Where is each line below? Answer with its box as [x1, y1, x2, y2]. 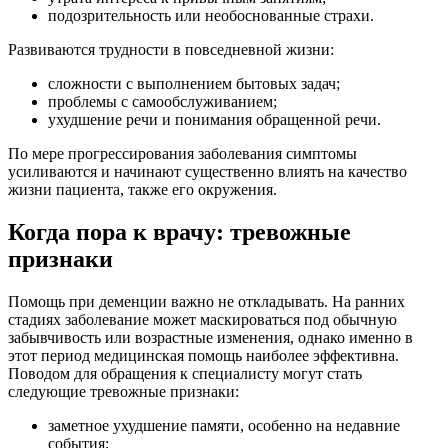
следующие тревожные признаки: [8, 382, 239, 400]
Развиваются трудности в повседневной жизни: [8, 40, 334, 58]
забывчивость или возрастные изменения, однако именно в [8, 328, 413, 346]
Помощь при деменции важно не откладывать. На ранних [8, 292, 405, 310]
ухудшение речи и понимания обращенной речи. [48, 110, 381, 128]
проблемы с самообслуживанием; [48, 92, 277, 110]
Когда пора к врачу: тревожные [8, 218, 351, 245]
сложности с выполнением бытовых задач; [48, 74, 340, 92]
